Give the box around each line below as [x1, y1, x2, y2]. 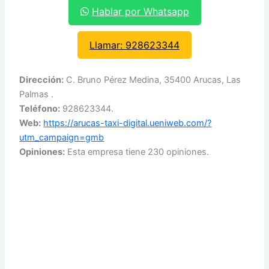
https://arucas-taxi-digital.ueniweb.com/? [43, 118, 212, 129]
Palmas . [19, 89, 54, 100]
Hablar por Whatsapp [91, 5, 189, 17]
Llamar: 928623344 [89, 38, 180, 51]
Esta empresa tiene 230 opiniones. [65, 147, 210, 158]
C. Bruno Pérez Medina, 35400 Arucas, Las [64, 74, 241, 86]
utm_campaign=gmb [19, 132, 104, 144]
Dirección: [19, 74, 64, 86]
